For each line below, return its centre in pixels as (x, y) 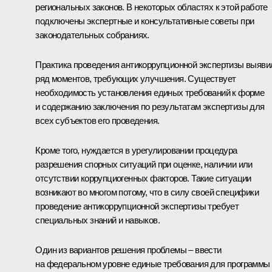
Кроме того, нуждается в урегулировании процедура (136, 151)
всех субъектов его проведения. (97, 121)
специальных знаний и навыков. (97, 220)
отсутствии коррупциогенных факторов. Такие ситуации (143, 178)
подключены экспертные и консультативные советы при (145, 21)
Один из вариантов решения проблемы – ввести (128, 250)
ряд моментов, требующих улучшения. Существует (136, 79)
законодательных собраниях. (92, 35)
